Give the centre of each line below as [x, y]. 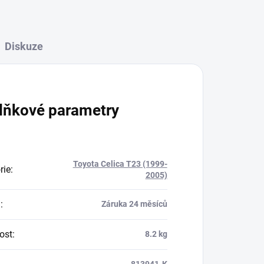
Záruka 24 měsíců [134, 204]
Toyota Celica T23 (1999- [120, 164]
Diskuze [24, 47]
